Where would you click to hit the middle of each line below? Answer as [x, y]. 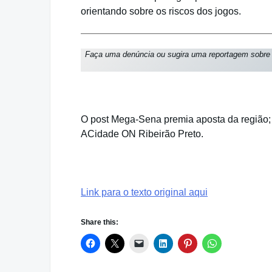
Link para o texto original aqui [144, 192]
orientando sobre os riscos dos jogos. [161, 11]
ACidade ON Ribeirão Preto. [142, 134]
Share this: [100, 223]
